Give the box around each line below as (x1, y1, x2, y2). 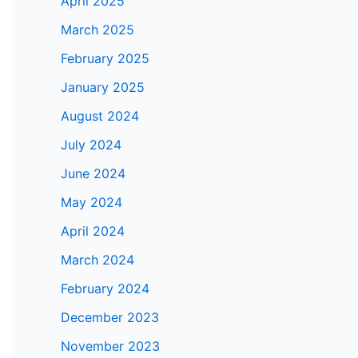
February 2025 (61, 50, 149, 67)
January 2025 (61, 79, 145, 96)
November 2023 (61, 338, 160, 355)
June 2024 (61, 165, 125, 182)
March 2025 (61, 22, 134, 38)
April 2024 (61, 223, 125, 240)
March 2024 (61, 252, 134, 268)
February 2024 (61, 280, 149, 297)
